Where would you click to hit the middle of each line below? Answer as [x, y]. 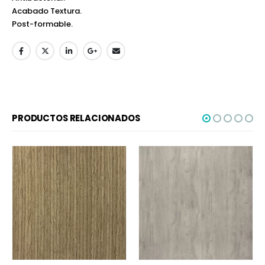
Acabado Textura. [47, 11]
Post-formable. [42, 24]
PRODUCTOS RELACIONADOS [76, 118]
